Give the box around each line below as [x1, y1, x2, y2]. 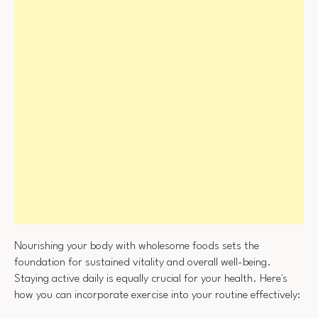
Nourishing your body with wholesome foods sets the [14, 240, 259, 252]
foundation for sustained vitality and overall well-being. [14, 256, 271, 268]
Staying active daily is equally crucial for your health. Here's [14, 273, 287, 285]
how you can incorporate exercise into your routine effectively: [14, 289, 300, 301]
